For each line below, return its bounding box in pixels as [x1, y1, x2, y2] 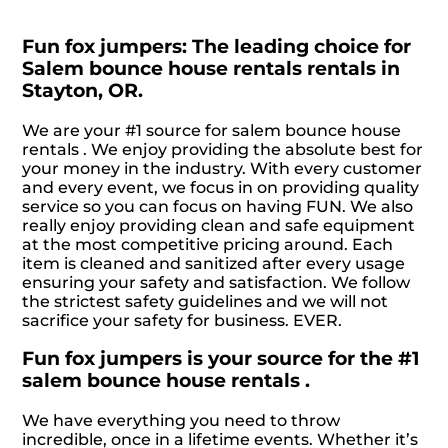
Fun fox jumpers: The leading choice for [22, 35, 412, 59]
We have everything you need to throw [22, 411, 341, 431]
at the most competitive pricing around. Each [22, 234, 394, 254]
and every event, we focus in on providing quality [22, 177, 420, 197]
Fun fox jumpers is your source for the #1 [22, 347, 420, 371]
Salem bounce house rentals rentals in [22, 57, 401, 81]
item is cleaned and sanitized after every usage [22, 253, 406, 273]
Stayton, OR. [22, 79, 144, 103]
